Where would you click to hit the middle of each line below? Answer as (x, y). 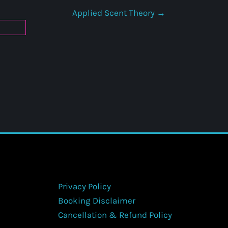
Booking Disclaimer (96, 201)
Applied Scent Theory (115, 13)
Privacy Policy (84, 187)
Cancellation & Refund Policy (115, 215)
